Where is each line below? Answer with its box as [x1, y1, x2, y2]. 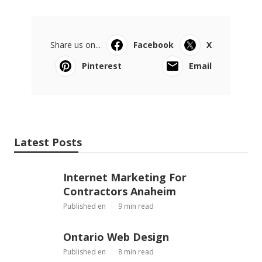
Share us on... [50, 39, 101, 50]
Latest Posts [14, 135, 82, 149]
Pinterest [82, 60, 122, 71]
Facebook [133, 39, 174, 50]
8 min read [118, 246, 154, 257]
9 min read [118, 201, 154, 211]
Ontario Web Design [63, 229, 169, 244]
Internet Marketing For [63, 170, 187, 184]
